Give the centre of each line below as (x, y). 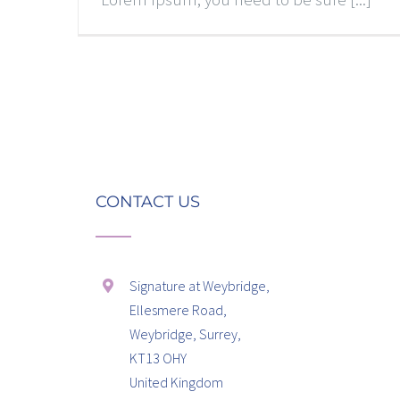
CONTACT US (148, 201)
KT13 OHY (158, 358)
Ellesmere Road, (179, 309)
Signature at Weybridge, (200, 285)
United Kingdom (177, 382)
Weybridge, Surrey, (186, 333)
